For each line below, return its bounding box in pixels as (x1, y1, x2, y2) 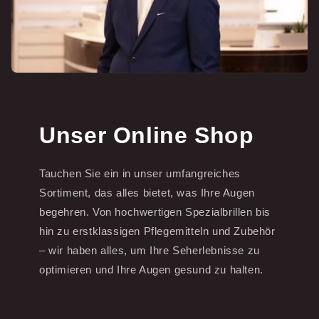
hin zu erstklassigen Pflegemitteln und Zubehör (39, 224, 276, 237)
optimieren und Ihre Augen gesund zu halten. (39, 263, 263, 276)
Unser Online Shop (39, 122, 254, 148)
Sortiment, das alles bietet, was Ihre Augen (39, 186, 255, 199)
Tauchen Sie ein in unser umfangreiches (39, 167, 241, 179)
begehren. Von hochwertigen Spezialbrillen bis (39, 205, 271, 218)
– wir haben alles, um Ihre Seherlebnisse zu (39, 244, 260, 256)
